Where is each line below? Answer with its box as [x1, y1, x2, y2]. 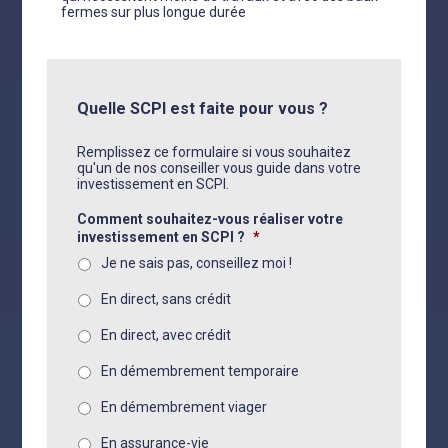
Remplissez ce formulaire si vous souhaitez [77, 144, 352, 160]
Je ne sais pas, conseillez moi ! [101, 255, 293, 271]
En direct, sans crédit [101, 291, 232, 307]
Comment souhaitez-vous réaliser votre [77, 211, 344, 227]
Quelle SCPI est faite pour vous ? [77, 99, 329, 118]
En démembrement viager [101, 399, 268, 415]
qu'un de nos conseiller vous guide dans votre [77, 160, 362, 176]
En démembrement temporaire [101, 363, 300, 379]
